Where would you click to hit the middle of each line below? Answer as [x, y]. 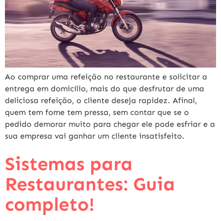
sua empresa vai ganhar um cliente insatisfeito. [95, 136]
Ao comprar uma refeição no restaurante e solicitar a [106, 76]
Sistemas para [69, 164]
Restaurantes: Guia [90, 184]
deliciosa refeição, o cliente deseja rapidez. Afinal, [101, 100]
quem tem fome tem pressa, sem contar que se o [97, 112]
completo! [50, 204]
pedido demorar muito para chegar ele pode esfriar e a [110, 124]
